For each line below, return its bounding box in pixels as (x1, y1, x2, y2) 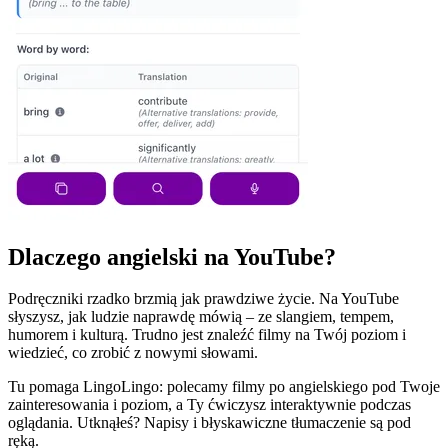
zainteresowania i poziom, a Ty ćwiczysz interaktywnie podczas (8, 396, 411, 414)
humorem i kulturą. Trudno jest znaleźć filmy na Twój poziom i (8, 326, 406, 344)
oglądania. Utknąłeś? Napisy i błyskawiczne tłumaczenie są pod (8, 414, 411, 432)
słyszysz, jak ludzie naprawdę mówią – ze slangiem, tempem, (8, 308, 394, 326)
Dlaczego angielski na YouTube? (8, 243, 336, 270)
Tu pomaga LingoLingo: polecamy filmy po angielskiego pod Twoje (8, 378, 440, 396)
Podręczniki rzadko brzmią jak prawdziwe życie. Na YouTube (8, 290, 399, 308)
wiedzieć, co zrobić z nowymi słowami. (8, 344, 258, 362)
